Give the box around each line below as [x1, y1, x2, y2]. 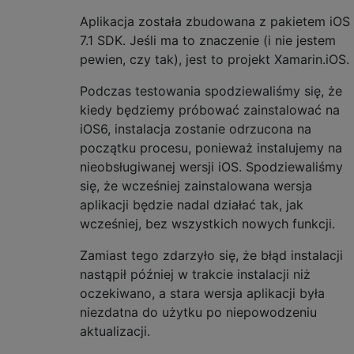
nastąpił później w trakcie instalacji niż [80, 265, 311, 282]
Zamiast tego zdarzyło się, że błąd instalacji [80, 247, 343, 263]
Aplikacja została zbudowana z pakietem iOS [80, 13, 350, 29]
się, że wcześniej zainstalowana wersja [80, 177, 312, 194]
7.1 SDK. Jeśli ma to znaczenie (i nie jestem [80, 32, 336, 48]
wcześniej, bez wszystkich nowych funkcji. [80, 215, 335, 232]
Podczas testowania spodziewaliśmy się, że [80, 82, 342, 99]
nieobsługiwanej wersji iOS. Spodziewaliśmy [80, 158, 343, 175]
